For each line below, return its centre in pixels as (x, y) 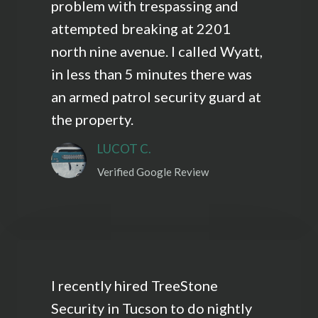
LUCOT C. (124, 149)
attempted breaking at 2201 (141, 29)
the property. (92, 120)
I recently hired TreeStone (135, 286)
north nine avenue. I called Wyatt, (157, 51)
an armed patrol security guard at (156, 97)
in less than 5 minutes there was (152, 74)
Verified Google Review (153, 172)
